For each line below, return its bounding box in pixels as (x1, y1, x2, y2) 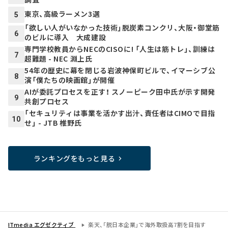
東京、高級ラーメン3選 (24, 8, 100, 19)
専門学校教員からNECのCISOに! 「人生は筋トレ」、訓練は (24, 44, 215, 54)
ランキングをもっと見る (33, 153, 116, 163)
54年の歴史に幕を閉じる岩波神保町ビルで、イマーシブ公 (24, 65, 216, 76)
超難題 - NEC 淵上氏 (24, 53, 93, 64)
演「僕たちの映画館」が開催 (24, 75, 115, 85)
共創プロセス (24, 96, 69, 107)
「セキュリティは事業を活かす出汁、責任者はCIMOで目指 (24, 108, 215, 119)
